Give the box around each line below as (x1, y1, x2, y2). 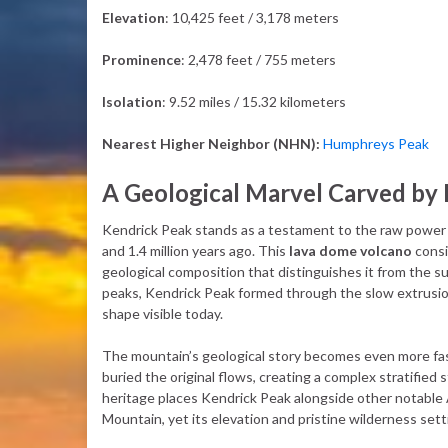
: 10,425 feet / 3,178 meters (165, 9, 339, 26)
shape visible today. (102, 305, 223, 322)
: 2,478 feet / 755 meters (181, 51, 336, 68)
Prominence (102, 51, 181, 68)
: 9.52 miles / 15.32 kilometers (162, 93, 346, 110)
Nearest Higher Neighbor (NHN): (102, 135, 320, 152)
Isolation (102, 93, 162, 110)
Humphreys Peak (323, 135, 429, 152)
